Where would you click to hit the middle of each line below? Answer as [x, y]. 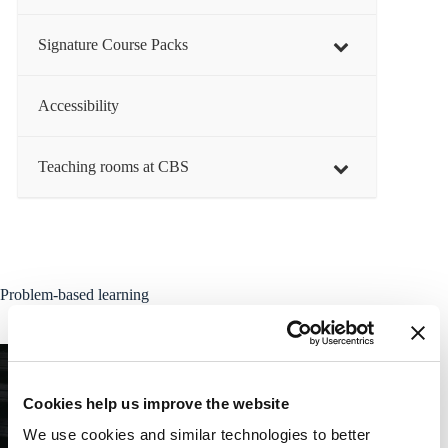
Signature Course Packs [113, 44]
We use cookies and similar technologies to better [197, 434]
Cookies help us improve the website [156, 403]
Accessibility [78, 105]
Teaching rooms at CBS [113, 166]
